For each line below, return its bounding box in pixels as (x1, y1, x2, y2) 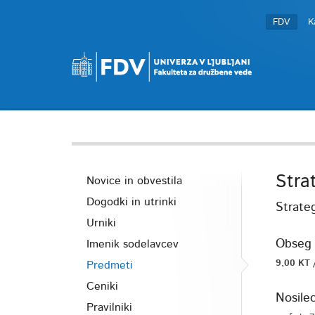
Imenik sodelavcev (86, 238, 179, 250)
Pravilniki (86, 302, 132, 313)
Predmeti (86, 259, 133, 271)
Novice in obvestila (86, 175, 182, 186)
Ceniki (86, 281, 118, 292)
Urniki (86, 217, 116, 229)
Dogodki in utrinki (86, 196, 176, 207)
